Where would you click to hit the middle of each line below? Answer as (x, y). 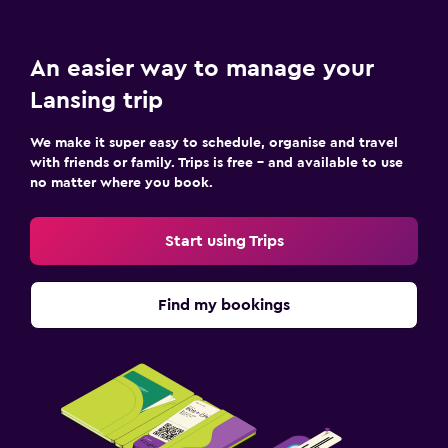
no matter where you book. (121, 183)
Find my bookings (224, 305)
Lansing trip (96, 101)
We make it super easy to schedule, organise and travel (214, 143)
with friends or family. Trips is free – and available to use (216, 163)
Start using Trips (224, 241)
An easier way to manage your (202, 69)
